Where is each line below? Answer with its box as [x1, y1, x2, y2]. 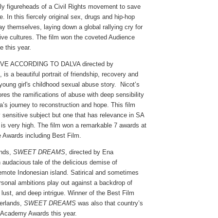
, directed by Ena [65, 148, 113, 156]
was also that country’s [76, 199, 143, 207]
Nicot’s [120, 80, 140, 88]
